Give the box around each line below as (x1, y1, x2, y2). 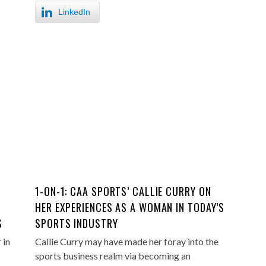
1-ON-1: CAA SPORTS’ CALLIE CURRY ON (35, 183, 211, 199)
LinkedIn (58, 7, 90, 17)
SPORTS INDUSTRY (35, 216, 118, 231)
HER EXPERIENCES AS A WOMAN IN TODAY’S (35, 199, 225, 215)
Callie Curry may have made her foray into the (35, 236, 218, 247)
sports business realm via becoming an (35, 250, 191, 261)
